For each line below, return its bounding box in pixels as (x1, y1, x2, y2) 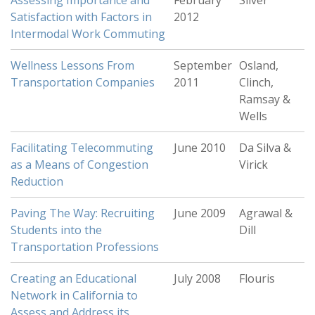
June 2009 (174, 205, 226, 221)
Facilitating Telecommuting (11, 140, 153, 155)
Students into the (11, 222, 102, 238)
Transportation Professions (11, 239, 159, 255)
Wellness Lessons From (11, 58, 134, 73)
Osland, (239, 58, 278, 73)
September (174, 58, 232, 73)
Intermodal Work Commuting (11, 26, 165, 41)
